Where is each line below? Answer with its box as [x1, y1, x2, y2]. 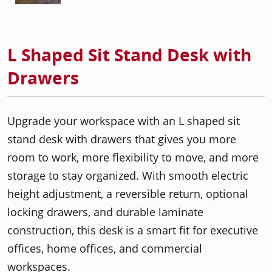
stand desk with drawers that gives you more [7, 132, 236, 146]
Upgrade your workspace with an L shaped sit [7, 114, 240, 128]
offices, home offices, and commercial [7, 241, 202, 256]
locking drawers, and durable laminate [7, 205, 203, 219]
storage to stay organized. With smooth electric [7, 168, 248, 183]
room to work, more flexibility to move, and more [7, 150, 259, 165]
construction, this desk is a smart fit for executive [7, 223, 258, 237]
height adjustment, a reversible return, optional [7, 186, 248, 201]
